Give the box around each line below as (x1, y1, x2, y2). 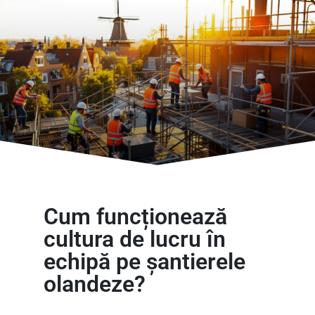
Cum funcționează (44, 203, 227, 230)
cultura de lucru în (44, 226, 226, 252)
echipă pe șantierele (44, 248, 245, 275)
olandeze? (44, 271, 146, 297)
